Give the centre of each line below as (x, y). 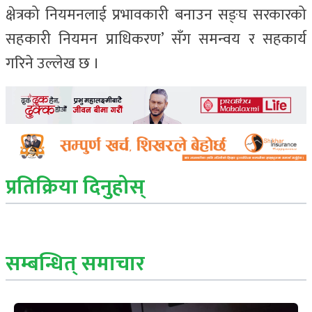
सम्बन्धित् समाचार (75, 264)
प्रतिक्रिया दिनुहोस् (75, 188)
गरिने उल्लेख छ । (53, 64)
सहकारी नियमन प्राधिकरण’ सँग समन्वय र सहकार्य (156, 40)
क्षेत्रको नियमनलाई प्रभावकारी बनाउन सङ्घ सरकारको (156, 15)
